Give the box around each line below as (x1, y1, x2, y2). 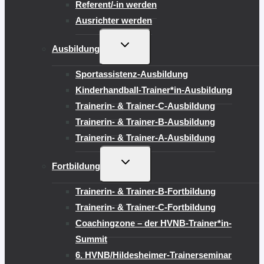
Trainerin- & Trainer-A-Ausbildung (75, 132, 215, 143)
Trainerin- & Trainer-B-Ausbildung (75, 116, 215, 127)
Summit (75, 233, 107, 244)
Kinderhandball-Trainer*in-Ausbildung (75, 84, 232, 95)
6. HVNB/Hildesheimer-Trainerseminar (75, 249, 232, 260)
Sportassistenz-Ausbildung (75, 68, 188, 79)
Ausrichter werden (75, 15, 152, 25)
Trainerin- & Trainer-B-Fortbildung (75, 186, 216, 196)
